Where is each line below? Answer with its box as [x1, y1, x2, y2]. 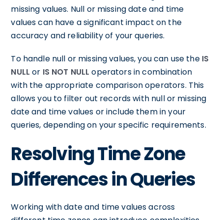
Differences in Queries [11, 167, 195, 192]
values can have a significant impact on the [11, 17, 182, 28]
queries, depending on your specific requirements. [11, 119, 206, 131]
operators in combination [89, 66, 192, 78]
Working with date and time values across [11, 201, 175, 213]
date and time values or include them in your [11, 106, 186, 117]
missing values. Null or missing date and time [11, 3, 184, 15]
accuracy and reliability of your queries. [11, 30, 165, 41]
